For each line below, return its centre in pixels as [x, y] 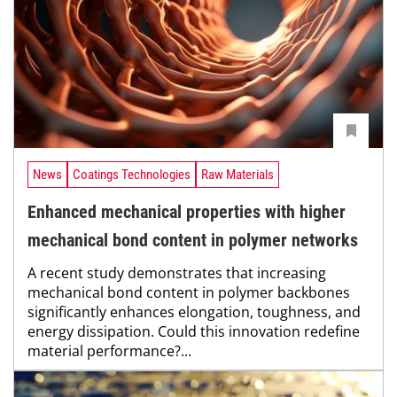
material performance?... [109, 350]
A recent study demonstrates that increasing [177, 272]
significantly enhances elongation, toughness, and [194, 311]
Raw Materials [237, 174]
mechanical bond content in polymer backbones [189, 292]
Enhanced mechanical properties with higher [187, 211]
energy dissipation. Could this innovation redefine [194, 331]
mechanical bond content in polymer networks [193, 240]
